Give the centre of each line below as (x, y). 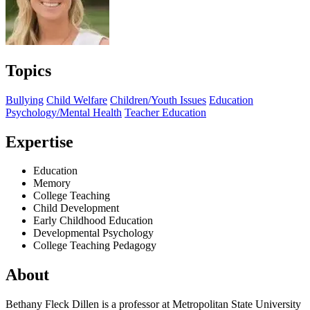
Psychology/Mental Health (64, 112)
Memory (52, 183)
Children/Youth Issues (158, 100)
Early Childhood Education (93, 221)
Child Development (76, 208)
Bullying (25, 100)
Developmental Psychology (93, 233)
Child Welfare (77, 100)
